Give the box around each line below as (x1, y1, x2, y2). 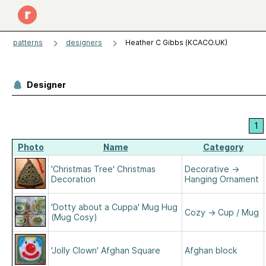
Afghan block (185, 245, 237, 255)
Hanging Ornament (185, 174, 259, 184)
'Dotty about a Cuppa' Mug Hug (51, 202, 178, 212)
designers (66, 38, 102, 47)
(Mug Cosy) (51, 212, 97, 222)
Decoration (51, 174, 96, 184)
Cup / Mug (218, 207, 259, 217)
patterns (13, 38, 43, 47)
